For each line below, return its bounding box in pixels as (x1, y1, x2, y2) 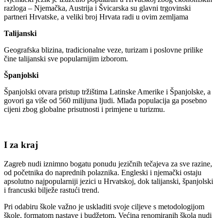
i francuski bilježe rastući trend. (4, 185, 99, 194)
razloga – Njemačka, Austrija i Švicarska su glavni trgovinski (4, 4, 191, 13)
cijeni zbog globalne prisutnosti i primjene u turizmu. (4, 105, 165, 114)
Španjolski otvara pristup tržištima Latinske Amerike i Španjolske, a (4, 88, 211, 96)
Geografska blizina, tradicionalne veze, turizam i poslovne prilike (4, 46, 203, 54)
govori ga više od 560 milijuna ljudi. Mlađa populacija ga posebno (4, 96, 207, 105)
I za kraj (4, 139, 38, 150)
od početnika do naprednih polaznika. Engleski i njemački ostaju (4, 168, 201, 177)
